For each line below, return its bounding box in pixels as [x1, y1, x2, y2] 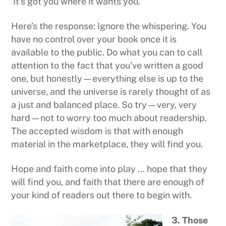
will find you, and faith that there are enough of [11, 177, 205, 188]
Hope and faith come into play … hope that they [11, 163, 208, 175]
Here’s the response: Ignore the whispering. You [11, 21, 207, 32]
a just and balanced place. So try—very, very [11, 99, 197, 110]
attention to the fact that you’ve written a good [11, 60, 204, 71]
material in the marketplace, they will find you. [11, 139, 203, 150]
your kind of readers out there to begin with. [11, 190, 192, 201]
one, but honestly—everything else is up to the [11, 73, 204, 84]
